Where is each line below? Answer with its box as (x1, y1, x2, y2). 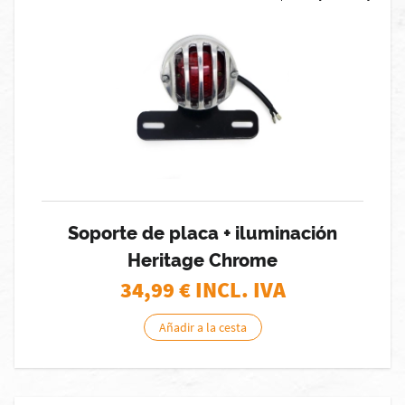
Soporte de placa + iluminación (68, 222, 337, 244)
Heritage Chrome (127, 250, 278, 271)
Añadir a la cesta (158, 319, 247, 335)
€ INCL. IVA (178, 276, 286, 304)
